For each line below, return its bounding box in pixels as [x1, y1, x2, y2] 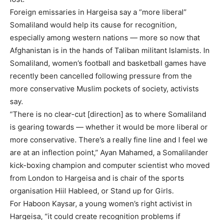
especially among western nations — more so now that [10, 32, 200, 42]
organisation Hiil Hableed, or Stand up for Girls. [10, 186, 174, 195]
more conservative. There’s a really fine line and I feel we [10, 135, 208, 144]
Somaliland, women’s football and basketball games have [10, 58, 206, 68]
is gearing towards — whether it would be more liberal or [10, 122, 208, 132]
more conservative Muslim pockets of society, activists [10, 83, 199, 93]
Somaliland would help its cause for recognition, [10, 20, 177, 29]
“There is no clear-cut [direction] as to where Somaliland [10, 109, 206, 119]
